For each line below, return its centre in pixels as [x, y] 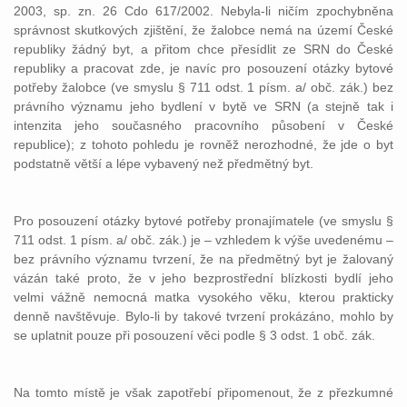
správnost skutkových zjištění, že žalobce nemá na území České [203, 30]
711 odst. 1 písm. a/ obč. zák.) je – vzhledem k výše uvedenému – [203, 240]
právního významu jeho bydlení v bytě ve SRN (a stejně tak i [203, 106]
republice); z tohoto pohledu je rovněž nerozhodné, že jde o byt [203, 144]
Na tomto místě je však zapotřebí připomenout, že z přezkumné [203, 392]
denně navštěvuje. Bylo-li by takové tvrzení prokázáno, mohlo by [203, 316]
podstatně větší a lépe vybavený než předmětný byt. [164, 164]
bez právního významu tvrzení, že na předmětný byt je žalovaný [203, 259]
